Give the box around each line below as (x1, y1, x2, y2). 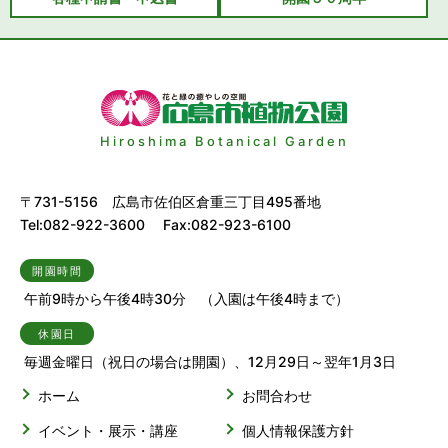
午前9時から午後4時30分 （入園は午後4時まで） (24, 290, 349, 308)
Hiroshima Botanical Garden (99, 133, 349, 150)
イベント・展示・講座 (38, 422, 178, 440)
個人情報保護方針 (242, 422, 354, 440)
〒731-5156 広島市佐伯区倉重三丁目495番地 (20, 193, 321, 211)
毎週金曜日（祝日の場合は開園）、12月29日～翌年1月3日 (24, 353, 396, 371)
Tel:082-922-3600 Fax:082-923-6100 (20, 216, 291, 234)
